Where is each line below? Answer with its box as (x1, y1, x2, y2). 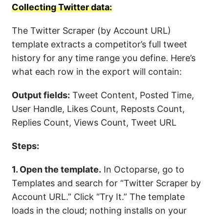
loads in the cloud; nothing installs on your (12, 205, 187, 216)
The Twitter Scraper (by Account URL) (12, 25, 171, 36)
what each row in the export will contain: (12, 66, 182, 77)
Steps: (12, 141, 39, 151)
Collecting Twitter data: (12, 2, 112, 12)
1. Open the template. (12, 164, 101, 175)
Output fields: (12, 90, 70, 100)
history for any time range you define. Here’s (12, 53, 196, 63)
